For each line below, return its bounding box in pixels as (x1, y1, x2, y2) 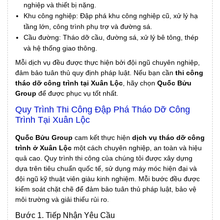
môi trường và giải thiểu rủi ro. (15, 195, 109, 204)
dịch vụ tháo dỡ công (132, 134, 205, 142)
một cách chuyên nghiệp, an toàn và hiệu (72, 144, 202, 152)
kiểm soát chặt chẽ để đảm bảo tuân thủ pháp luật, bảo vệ (15, 185, 196, 193)
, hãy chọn (123, 79, 157, 87)
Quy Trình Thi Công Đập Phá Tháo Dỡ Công (15, 105, 190, 115)
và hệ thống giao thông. (24, 44, 97, 53)
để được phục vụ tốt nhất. (36, 89, 118, 98)
